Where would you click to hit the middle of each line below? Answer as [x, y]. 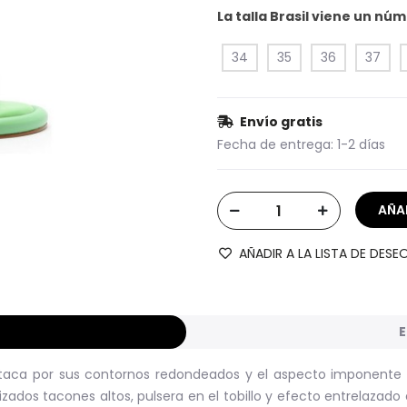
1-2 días [361, 144]
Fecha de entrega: [275, 144]
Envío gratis [281, 122]
